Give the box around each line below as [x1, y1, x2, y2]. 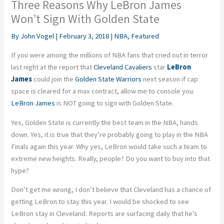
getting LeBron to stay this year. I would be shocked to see [11, 197, 189, 206]
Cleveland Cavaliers [93, 62, 152, 71]
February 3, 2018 [59, 31, 111, 41]
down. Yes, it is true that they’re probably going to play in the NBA [11, 129, 208, 139]
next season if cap [141, 74, 198, 83]
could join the [33, 74, 75, 83]
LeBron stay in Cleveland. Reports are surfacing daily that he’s [11, 209, 198, 218]
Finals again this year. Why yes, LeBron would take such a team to [11, 141, 207, 151]
